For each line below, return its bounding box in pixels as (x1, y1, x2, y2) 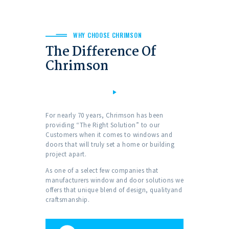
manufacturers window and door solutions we (45, 176, 184, 185)
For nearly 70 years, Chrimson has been (45, 111, 163, 120)
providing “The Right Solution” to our (45, 121, 160, 130)
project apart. (45, 150, 86, 159)
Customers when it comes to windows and (45, 130, 172, 140)
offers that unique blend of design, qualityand (45, 186, 182, 195)
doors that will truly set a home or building (45, 140, 174, 149)
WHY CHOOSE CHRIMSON (73, 31, 142, 40)
